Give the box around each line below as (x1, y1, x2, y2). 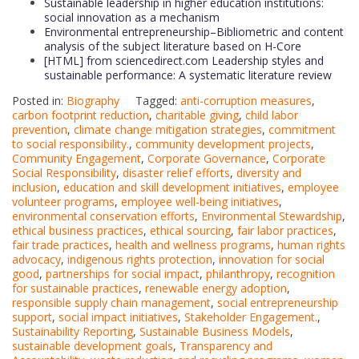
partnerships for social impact (46, 266, 200, 282)
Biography (67, 93, 119, 109)
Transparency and (179, 338, 272, 354)
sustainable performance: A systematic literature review (44, 67, 332, 83)
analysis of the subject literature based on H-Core (44, 38, 301, 54)
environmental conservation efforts (12, 208, 195, 224)
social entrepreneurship (217, 295, 338, 311)
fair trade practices (12, 237, 109, 253)
